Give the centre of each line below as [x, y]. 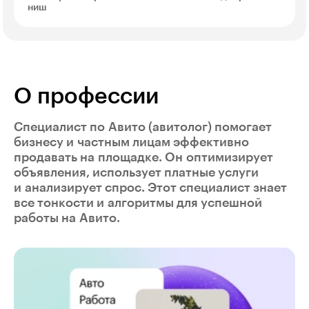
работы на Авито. [67, 218]
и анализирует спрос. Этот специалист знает [150, 187]
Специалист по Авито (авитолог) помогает [143, 127]
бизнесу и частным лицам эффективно [131, 142]
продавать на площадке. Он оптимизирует [143, 157]
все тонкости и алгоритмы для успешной [138, 202]
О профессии [86, 96]
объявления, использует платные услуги [136, 172]
